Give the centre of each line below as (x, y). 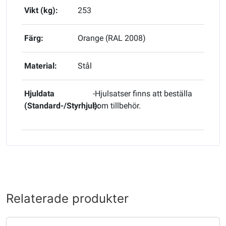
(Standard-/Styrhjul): (62, 105)
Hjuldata (39, 93)
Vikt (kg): (41, 10)
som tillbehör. (117, 105)
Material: (41, 66)
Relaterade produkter (67, 198)
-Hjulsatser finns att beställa (142, 93)
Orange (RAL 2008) (111, 38)
